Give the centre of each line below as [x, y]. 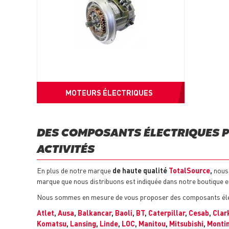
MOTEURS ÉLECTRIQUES [109, 93]
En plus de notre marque [75, 170]
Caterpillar [167, 213]
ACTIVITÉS [66, 150]
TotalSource [189, 170]
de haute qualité [141, 170]
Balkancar [95, 213]
